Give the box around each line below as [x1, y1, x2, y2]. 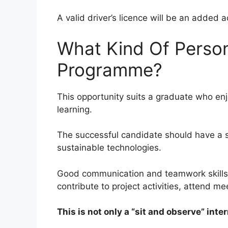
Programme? [57, 59, 162, 80]
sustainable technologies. [57, 142, 161, 153]
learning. [57, 104, 92, 115]
